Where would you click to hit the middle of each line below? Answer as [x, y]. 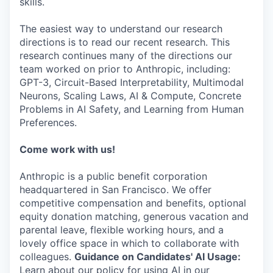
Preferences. [48, 122]
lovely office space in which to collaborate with [129, 243]
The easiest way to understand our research [121, 29]
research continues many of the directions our [126, 55]
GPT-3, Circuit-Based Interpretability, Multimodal [132, 82]
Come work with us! [67, 149]
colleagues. [47, 257]
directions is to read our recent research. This [125, 42]
